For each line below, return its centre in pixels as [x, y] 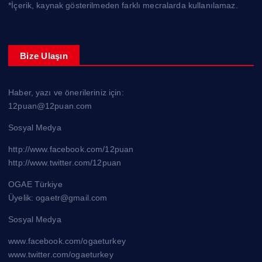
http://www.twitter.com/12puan [65, 163]
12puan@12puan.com [50, 106]
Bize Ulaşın [44, 56]
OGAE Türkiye [35, 185]
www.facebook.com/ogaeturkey [67, 241]
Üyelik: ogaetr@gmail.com [58, 198]
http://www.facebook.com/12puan [71, 149]
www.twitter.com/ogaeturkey [61, 255]
